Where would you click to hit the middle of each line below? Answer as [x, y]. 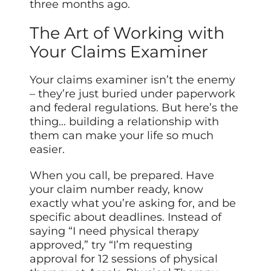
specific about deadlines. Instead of [126, 217]
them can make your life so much [122, 136]
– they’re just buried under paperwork [133, 94]
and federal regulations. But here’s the [134, 108]
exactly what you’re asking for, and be [133, 204]
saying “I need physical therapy [115, 231]
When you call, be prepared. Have [122, 176]
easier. [47, 150]
